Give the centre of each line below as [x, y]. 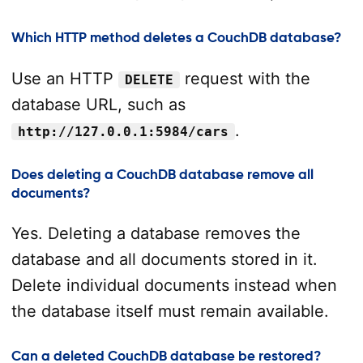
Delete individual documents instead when [174, 286]
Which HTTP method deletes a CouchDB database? [176, 38]
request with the [245, 78]
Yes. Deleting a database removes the [156, 234]
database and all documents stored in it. [164, 260]
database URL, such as [98, 104]
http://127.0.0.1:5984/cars [123, 131]
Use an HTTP [64, 78]
